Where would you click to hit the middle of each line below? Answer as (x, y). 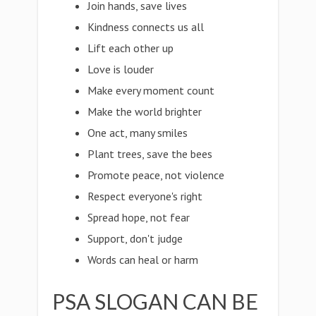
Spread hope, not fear (139, 217)
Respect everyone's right (145, 196)
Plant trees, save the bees (150, 154)
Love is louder (121, 69)
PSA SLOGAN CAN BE (155, 301)
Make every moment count (151, 90)
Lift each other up (131, 48)
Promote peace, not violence (156, 175)
